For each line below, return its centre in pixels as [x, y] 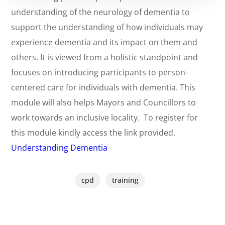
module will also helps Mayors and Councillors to [104, 102]
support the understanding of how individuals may [107, 27]
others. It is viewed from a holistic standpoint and [105, 57]
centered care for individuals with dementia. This [103, 87]
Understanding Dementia [60, 148]
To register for [170, 118]
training [125, 180]
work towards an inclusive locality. [77, 118]
